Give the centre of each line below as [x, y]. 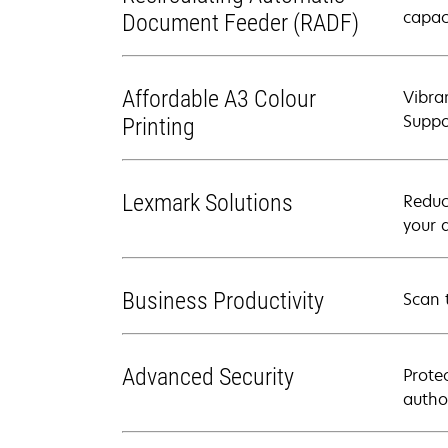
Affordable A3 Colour [219, 99]
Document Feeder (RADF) [240, 23]
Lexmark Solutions [207, 203]
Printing [158, 127]
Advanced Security [208, 377]
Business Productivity [223, 301]
